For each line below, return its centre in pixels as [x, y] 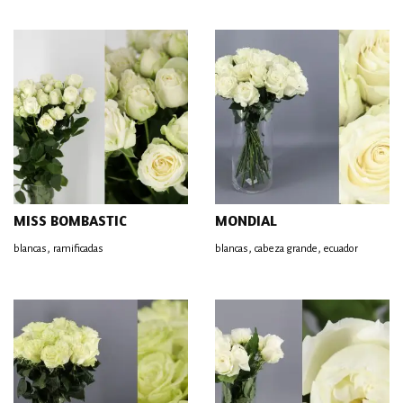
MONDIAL [246, 220]
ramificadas [78, 249]
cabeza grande [286, 249]
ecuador [341, 249]
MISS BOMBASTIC [70, 220]
